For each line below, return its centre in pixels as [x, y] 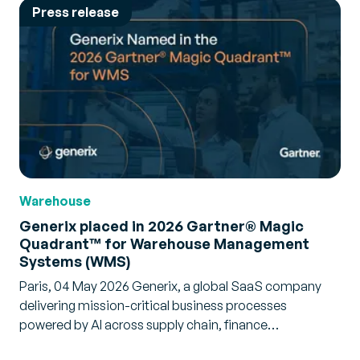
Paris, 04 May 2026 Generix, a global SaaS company [170, 286]
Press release [76, 12]
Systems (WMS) [75, 261]
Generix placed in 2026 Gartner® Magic [162, 226]
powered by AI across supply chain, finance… [149, 325]
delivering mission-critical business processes [153, 305]
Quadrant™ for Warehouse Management [164, 243]
